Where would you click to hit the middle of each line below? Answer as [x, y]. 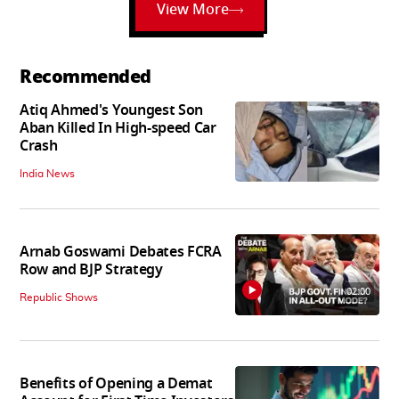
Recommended [85, 77]
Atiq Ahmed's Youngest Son [111, 110]
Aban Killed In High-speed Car [118, 128]
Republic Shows [59, 297]
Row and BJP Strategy [91, 269]
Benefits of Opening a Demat [116, 383]
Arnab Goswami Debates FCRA [121, 252]
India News [47, 174]
